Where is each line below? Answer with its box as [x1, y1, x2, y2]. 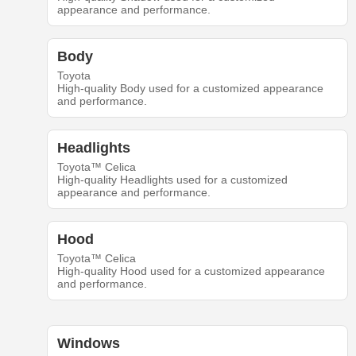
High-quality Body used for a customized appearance [56, 81, 323, 95]
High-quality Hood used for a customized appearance [56, 264, 325, 277]
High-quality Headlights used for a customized [56, 172, 288, 186]
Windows [56, 335, 120, 351]
